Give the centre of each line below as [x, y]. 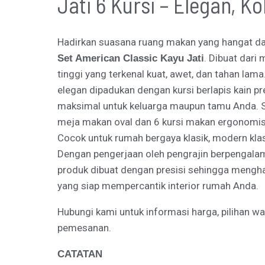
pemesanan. [85, 228]
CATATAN [80, 254]
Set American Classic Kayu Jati [131, 59]
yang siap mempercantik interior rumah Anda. [158, 186]
